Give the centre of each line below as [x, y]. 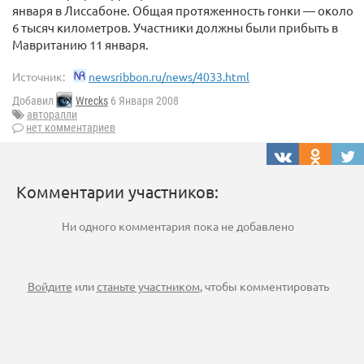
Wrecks [92, 101]
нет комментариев [71, 128]
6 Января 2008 [143, 101]
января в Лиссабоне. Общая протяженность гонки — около [183, 10]
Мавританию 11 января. [80, 44]
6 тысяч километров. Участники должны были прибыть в [175, 27]
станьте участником [148, 286]
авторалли [52, 115]
